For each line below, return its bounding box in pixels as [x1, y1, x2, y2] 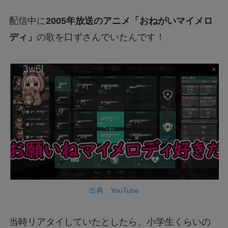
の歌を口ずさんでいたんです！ [36, 32, 165, 42]
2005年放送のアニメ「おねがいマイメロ [45, 15, 213, 26]
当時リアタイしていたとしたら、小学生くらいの [9, 216, 211, 227]
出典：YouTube [89, 186, 139, 194]
